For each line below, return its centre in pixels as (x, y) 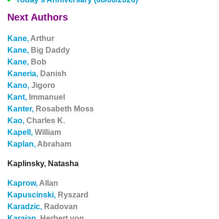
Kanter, (22, 109)
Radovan (61, 207)
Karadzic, (26, 207)
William (48, 132)
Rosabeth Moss (65, 109)
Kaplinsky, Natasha (43, 164)
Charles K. (46, 120)
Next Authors (38, 17)
